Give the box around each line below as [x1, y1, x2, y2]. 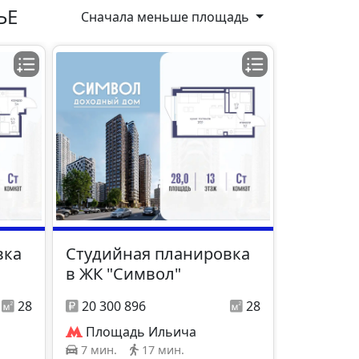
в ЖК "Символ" [66, 263, 181, 285]
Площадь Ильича [86, 323, 196, 341]
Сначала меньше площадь [81, 8, 253, 26]
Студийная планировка [66, 243, 250, 265]
